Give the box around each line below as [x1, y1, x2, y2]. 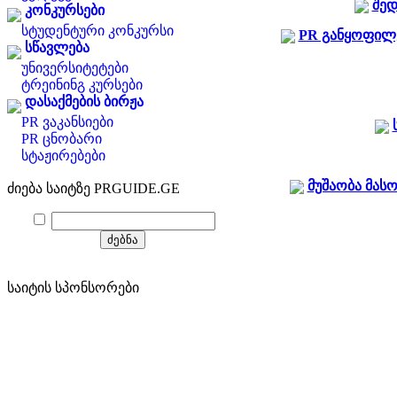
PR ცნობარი [21, 131, 102, 146]
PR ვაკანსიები [21, 114, 113, 129]
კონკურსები [25, 3, 105, 18]
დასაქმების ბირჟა [25, 94, 144, 109]
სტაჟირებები [21, 148, 105, 163]
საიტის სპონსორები [7, 280, 139, 295]
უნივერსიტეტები [21, 60, 128, 75]
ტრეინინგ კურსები [21, 77, 143, 92]
